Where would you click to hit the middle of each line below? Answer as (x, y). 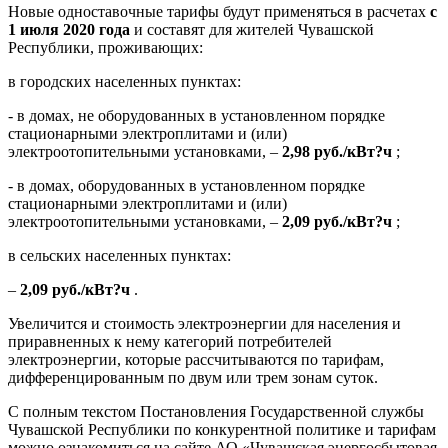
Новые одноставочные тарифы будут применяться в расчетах (219, 12)
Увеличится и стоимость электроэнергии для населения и (204, 324)
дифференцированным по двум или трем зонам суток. (193, 378)
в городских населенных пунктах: (124, 82)
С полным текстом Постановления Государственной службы (216, 412)
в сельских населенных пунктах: (119, 256)
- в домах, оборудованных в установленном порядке (186, 186)
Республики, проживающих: (105, 48)
